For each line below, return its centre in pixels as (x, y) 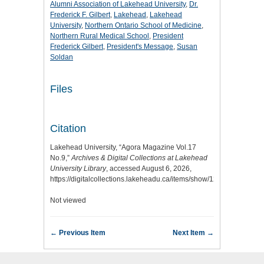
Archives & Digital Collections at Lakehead (139, 158)
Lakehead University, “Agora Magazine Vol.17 (123, 147)
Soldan (62, 57)
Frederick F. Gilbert (80, 14)
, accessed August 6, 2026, (149, 168)
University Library (78, 168)
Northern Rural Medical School (100, 36)
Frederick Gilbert (77, 46)
